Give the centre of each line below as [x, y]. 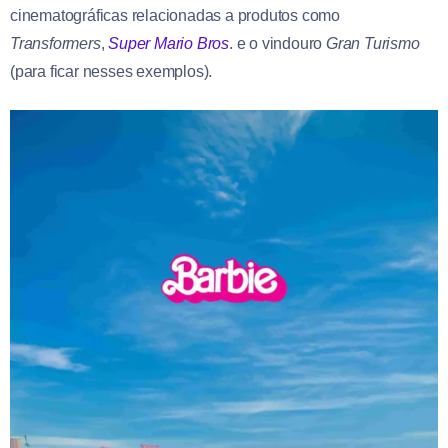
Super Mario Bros [169, 44]
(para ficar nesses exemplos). [111, 72]
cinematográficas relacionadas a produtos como [175, 16]
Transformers [55, 44]
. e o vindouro [278, 44]
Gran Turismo [373, 44]
